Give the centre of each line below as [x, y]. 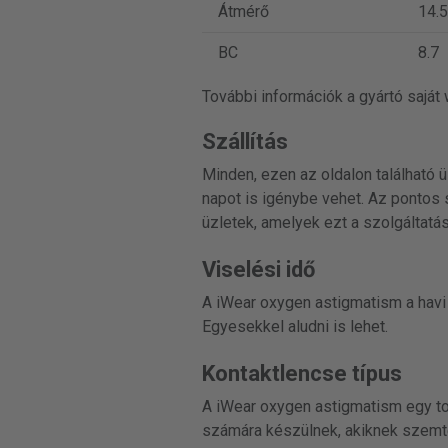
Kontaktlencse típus [301, 373]
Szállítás [244, 141]
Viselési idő [258, 269]
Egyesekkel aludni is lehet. [294, 326]
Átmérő [243, 11]
